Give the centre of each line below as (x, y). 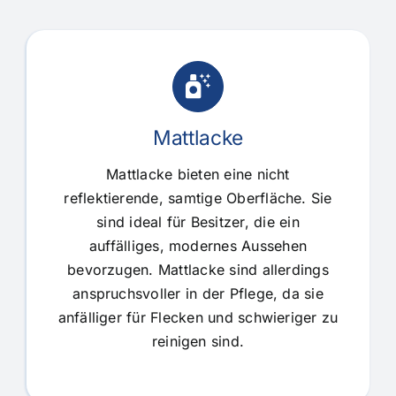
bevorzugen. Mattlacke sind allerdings (198, 269)
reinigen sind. (198, 341)
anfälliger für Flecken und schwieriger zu (198, 317)
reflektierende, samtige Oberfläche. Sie (198, 198)
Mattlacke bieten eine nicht (198, 174)
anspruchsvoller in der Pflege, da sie (198, 293)
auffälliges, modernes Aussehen (198, 245)
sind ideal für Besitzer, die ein (198, 221)
